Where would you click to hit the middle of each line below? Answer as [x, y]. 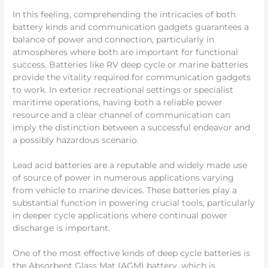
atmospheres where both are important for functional [126, 52]
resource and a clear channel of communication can [122, 115]
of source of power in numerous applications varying [124, 178]
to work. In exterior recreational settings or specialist [123, 90]
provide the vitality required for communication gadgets [132, 77]
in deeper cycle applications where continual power [120, 216]
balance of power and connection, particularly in [114, 40]
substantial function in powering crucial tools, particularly [134, 203]
